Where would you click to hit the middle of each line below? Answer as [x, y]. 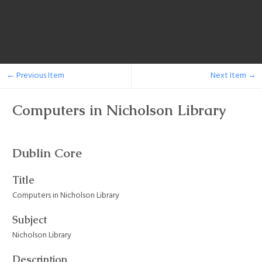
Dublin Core [47, 153]
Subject [30, 220]
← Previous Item [35, 76]
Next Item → [233, 76]
